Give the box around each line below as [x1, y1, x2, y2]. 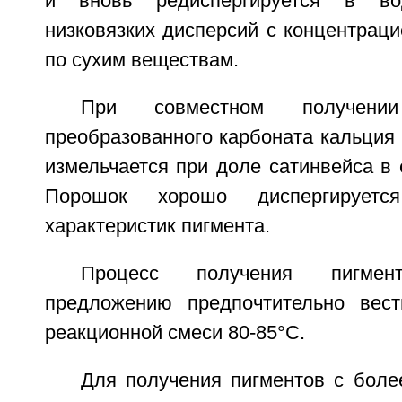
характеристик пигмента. [44, 214, 270, 237]
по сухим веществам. [44, 48, 239, 71]
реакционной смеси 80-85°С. [44, 321, 305, 344]
